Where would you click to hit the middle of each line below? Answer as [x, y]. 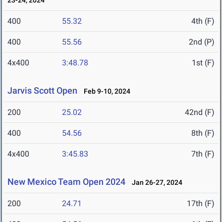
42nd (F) [200, 112]
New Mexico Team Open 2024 [66, 182]
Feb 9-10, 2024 [105, 91]
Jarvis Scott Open [42, 91]
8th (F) [203, 133]
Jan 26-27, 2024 [155, 183]
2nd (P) [202, 42]
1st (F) [203, 63]
